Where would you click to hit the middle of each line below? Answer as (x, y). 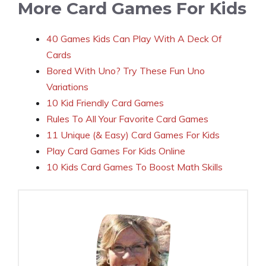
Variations (67, 86)
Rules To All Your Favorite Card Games (127, 118)
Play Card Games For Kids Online (116, 151)
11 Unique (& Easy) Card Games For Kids (133, 134)
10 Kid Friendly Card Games (105, 102)
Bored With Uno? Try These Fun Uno (126, 70)
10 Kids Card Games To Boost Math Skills (134, 167)
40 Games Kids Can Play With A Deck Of (134, 38)
